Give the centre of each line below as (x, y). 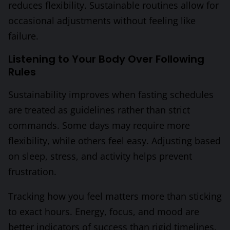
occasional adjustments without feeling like (102, 21)
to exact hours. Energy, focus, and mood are (104, 212)
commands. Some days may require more (99, 126)
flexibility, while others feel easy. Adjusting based (114, 141)
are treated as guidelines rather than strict (99, 110)
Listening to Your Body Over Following (106, 59)
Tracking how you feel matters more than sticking (115, 196)
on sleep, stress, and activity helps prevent (100, 156)
